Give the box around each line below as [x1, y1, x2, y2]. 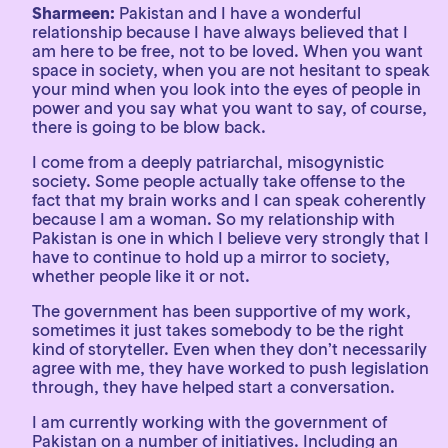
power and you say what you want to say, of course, [32, 98, 427, 118]
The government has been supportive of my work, [32, 301, 411, 321]
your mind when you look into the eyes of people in [32, 79, 421, 99]
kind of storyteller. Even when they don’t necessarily [32, 339, 427, 359]
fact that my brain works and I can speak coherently [32, 190, 426, 210]
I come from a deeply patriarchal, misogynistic [32, 152, 384, 172]
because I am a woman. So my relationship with [32, 209, 395, 229]
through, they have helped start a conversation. [32, 377, 395, 397]
